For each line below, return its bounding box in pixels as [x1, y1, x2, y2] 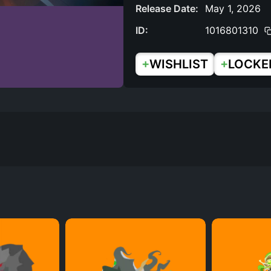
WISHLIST [149, 57, 208, 71]
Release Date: [135, 2, 198, 15]
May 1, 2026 [205, 2, 261, 15]
